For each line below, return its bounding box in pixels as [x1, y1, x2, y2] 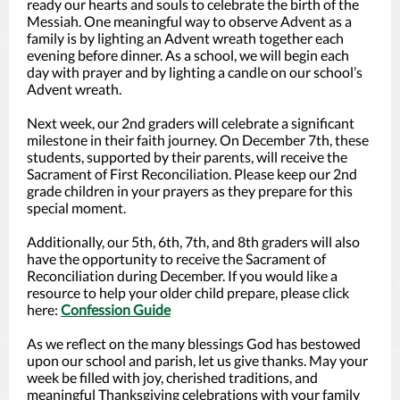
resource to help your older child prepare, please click [27, 284, 349, 301]
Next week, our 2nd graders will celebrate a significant [27, 114, 354, 131]
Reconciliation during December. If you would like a [27, 267, 337, 284]
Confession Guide [61, 301, 171, 318]
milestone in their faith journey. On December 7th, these [27, 131, 369, 148]
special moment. [27, 199, 126, 216]
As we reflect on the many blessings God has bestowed [27, 335, 361, 352]
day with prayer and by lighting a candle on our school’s [27, 63, 362, 80]
